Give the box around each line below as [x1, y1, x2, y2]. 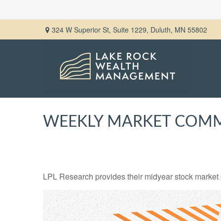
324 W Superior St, [52, 24, 113, 35]
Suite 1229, [113, 24, 148, 35]
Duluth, [150, 24, 173, 35]
